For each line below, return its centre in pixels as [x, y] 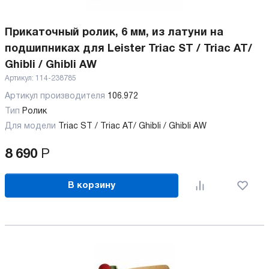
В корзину [92, 185]
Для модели [30, 126]
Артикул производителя [56, 96]
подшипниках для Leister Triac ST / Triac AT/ [128, 49]
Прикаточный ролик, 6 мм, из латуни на [114, 33]
